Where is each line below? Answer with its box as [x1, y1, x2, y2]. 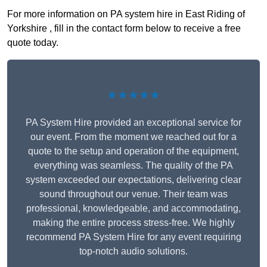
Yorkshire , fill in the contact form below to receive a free [7, 23, 241, 33]
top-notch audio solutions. [79, 246, 188, 256]
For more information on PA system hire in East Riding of [7, 8, 245, 19]
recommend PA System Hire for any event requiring [26, 231, 241, 242]
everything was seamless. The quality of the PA [34, 160, 233, 170]
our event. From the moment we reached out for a [30, 131, 237, 142]
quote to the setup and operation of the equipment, [28, 145, 239, 156]
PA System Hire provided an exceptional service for [26, 117, 241, 128]
